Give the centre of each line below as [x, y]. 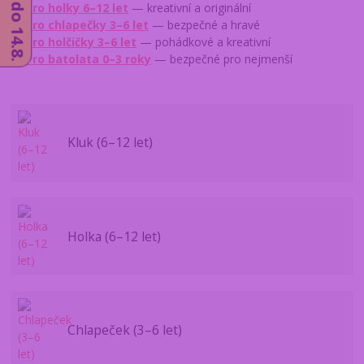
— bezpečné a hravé [205, 25]
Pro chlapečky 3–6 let [87, 25]
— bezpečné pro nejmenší [222, 59]
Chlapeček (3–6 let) [124, 329]
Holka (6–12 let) [114, 236]
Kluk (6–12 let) [110, 143]
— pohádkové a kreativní [204, 42]
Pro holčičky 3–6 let [81, 42]
